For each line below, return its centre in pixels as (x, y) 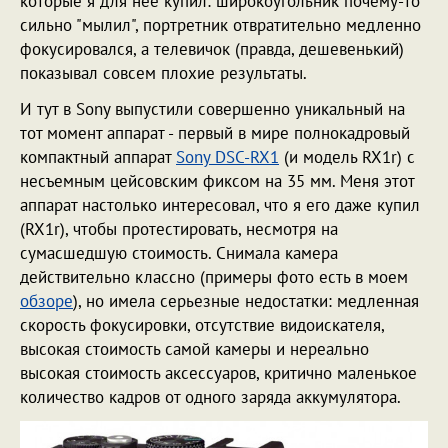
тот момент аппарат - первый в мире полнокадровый (215, 133)
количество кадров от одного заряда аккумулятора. (210, 397)
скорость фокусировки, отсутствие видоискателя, (202, 325)
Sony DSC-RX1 (227, 157)
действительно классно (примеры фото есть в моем (214, 277)
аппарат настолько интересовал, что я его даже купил (220, 205)
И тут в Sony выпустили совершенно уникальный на (212, 109)
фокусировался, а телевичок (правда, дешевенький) (212, 49)
